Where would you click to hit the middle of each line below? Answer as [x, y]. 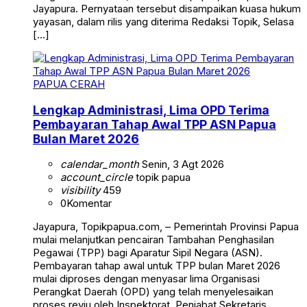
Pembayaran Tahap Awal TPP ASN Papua [155, 124]
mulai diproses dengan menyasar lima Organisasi [146, 279]
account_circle [97, 177]
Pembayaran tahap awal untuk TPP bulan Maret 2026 [157, 266]
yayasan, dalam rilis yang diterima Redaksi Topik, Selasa [163, 22]
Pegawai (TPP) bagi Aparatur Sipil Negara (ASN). [148, 253]
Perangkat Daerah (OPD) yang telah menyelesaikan [153, 292]
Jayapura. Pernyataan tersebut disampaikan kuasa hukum [167, 9]
